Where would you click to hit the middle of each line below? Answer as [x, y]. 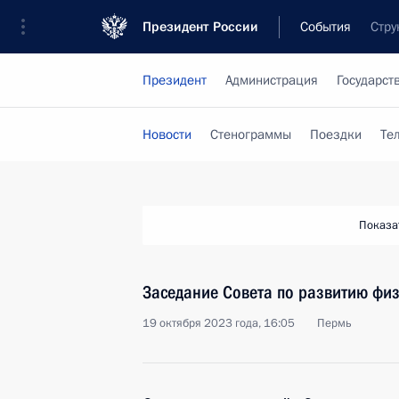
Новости [167, 134]
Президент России [200, 27]
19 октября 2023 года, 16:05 [219, 323]
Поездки [336, 134]
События [326, 27]
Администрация [272, 80]
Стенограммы [251, 134]
